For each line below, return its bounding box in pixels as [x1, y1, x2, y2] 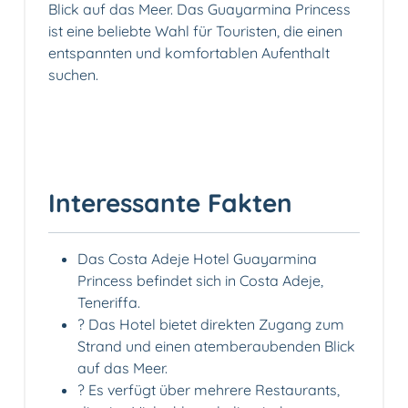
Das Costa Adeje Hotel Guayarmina [77, 249, 317, 268]
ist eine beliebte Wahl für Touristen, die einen [48, 21, 342, 40]
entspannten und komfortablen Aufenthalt [48, 43, 330, 62]
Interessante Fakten [48, 186, 292, 219]
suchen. [48, 65, 98, 84]
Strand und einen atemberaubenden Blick [77, 336, 355, 355]
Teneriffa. [77, 292, 140, 311]
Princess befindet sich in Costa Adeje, [77, 270, 323, 290]
